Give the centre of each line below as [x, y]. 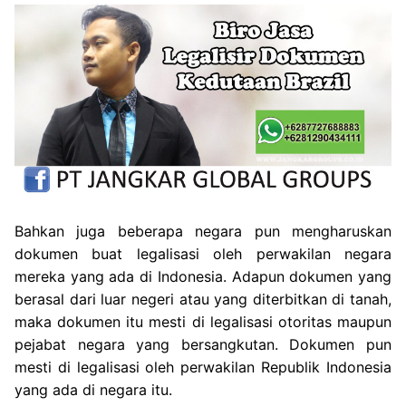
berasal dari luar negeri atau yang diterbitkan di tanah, [203, 299]
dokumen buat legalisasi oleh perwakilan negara [203, 253]
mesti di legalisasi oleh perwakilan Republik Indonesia [203, 367]
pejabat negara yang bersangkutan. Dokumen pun [203, 344]
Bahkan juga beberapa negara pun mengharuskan [203, 231]
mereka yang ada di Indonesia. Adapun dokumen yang [203, 276]
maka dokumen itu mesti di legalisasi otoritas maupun [203, 321]
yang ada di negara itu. [93, 389]
